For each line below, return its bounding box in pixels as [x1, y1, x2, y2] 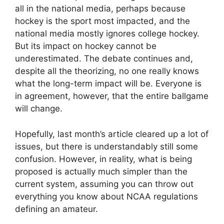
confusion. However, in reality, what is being [15, 153, 192, 164]
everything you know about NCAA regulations [15, 191, 198, 201]
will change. [15, 103, 62, 113]
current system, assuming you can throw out [15, 178, 193, 189]
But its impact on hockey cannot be [15, 41, 156, 51]
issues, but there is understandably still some [15, 141, 198, 151]
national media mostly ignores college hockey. [15, 28, 199, 38]
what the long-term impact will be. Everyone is [15, 78, 201, 88]
